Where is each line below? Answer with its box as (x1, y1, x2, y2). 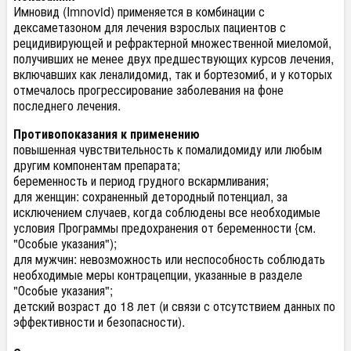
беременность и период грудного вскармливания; (13, 172, 269, 190)
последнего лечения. (13, 96, 121, 114)
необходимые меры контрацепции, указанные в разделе (13, 266, 302, 284)
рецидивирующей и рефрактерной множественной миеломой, (13, 34, 331, 52)
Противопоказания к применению (13, 125, 200, 143)
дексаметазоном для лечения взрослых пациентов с (13, 18, 286, 36)
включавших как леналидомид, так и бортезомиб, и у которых (13, 65, 332, 83)
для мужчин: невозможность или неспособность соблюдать (13, 250, 325, 268)
